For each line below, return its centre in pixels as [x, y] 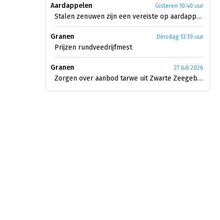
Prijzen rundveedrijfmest [93, 48]
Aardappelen [71, 6]
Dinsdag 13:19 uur [180, 37]
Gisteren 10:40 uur [179, 6]
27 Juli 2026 [189, 68]
